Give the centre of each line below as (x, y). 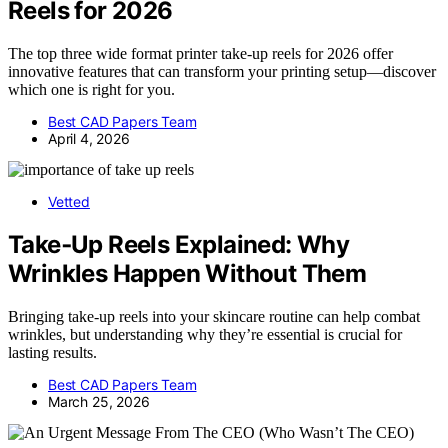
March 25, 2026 (99, 401)
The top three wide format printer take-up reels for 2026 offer (200, 54)
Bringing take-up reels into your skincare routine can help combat (214, 316)
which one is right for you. (91, 90)
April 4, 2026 (89, 139)
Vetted (69, 202)
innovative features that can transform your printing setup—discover (222, 72)
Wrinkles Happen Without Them (187, 274)
